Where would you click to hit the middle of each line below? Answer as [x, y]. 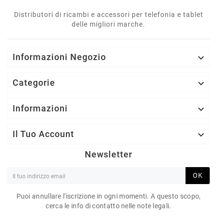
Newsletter [108, 155]
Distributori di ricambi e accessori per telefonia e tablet [108, 15]
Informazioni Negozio [59, 57]
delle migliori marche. [108, 24]
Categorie [34, 83]
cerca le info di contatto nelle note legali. [108, 206]
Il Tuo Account [43, 134]
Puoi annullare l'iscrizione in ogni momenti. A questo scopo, [108, 196]
